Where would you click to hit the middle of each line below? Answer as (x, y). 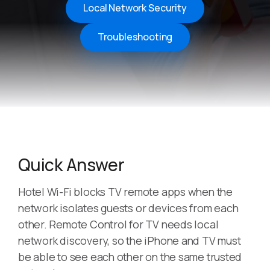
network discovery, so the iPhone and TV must (130, 241)
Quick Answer (71, 165)
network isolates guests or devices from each (128, 208)
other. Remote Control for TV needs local (118, 224)
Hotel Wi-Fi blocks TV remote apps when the (125, 192)
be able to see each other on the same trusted (130, 257)
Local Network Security (135, 8)
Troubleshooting (135, 36)
